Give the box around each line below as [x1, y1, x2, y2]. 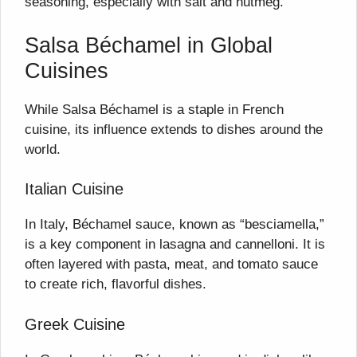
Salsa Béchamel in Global [25, 33, 273, 57]
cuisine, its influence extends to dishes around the [25, 121, 323, 137]
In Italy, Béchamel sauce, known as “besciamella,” [25, 217, 324, 233]
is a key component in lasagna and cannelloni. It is [25, 237, 325, 253]
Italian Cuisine [25, 180, 124, 198]
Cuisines [25, 58, 108, 83]
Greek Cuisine [25, 315, 125, 333]
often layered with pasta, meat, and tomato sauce [25, 257, 318, 273]
